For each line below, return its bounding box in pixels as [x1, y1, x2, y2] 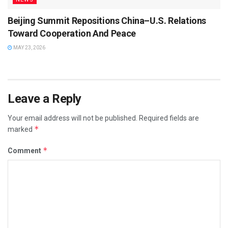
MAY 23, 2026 [12, 44, 45, 50]
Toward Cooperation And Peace [8, 27, 136, 39]
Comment [8, 146, 43, 155]
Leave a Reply [8, 91, 81, 106]
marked [8, 125, 34, 133]
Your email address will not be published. [8, 113, 137, 122]
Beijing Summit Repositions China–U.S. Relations [8, 15, 207, 26]
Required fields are [139, 113, 199, 122]
